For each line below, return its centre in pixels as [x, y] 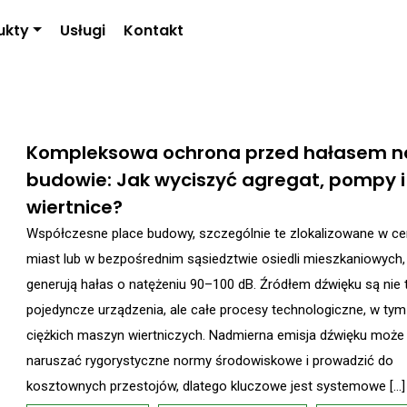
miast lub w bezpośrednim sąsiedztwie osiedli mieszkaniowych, [216, 259]
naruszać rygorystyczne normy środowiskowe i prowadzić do [210, 361]
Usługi [82, 30]
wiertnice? [74, 207]
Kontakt [153, 30]
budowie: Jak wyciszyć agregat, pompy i [216, 180]
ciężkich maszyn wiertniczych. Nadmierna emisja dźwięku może [215, 335]
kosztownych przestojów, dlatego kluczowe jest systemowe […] [216, 386]
